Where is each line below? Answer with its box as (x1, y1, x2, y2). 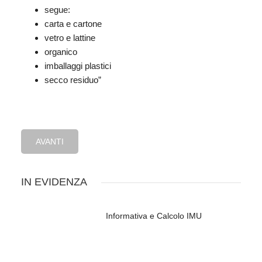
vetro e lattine (44, 33, 95, 43)
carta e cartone (44, 19, 102, 29)
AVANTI (36, 137, 64, 147)
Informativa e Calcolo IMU (106, 211, 202, 221)
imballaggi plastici (44, 61, 111, 71)
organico (44, 47, 77, 57)
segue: (44, 5, 70, 15)
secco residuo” (44, 75, 101, 85)
